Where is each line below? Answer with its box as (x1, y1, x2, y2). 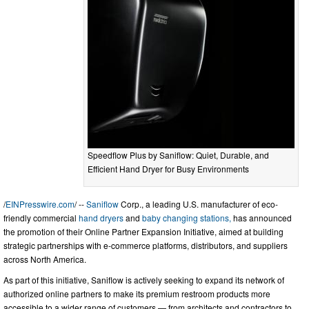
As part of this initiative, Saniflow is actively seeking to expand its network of (3, 273, 284, 286)
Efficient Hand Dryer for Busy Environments (88, 162, 249, 175)
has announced (231, 211, 292, 223)
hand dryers (79, 211, 123, 223)
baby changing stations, (142, 211, 231, 223)
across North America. (3, 252, 86, 265)
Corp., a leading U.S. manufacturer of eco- (119, 197, 278, 210)
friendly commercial (3, 211, 79, 223)
